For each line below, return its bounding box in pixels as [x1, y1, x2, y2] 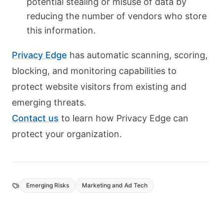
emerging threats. [12, 97, 89, 108]
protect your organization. [12, 129, 122, 140]
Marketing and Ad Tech [82, 182, 147, 189]
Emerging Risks [26, 182, 69, 189]
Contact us [12, 113, 59, 124]
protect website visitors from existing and [12, 81, 186, 92]
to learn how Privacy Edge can [59, 113, 188, 124]
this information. [26, 25, 96, 36]
